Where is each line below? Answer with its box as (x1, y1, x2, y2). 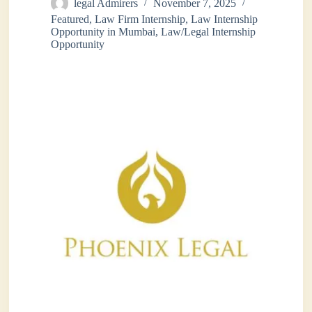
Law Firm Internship (95, 13, 186, 25)
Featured (51, 13, 90, 25)
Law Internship (191, 13, 258, 25)
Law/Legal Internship (161, 25, 256, 38)
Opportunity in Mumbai (51, 25, 156, 38)
